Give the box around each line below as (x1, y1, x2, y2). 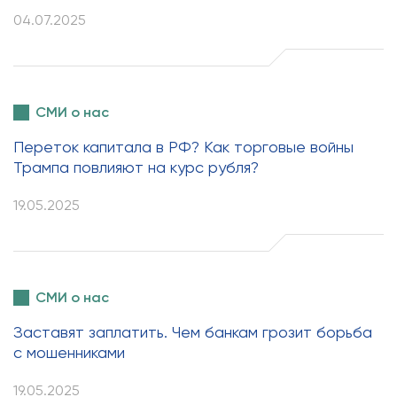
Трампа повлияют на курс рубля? (13, 158, 259, 176)
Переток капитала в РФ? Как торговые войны (13, 137, 354, 156)
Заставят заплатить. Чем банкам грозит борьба (13, 323, 372, 341)
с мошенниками (13, 343, 125, 362)
